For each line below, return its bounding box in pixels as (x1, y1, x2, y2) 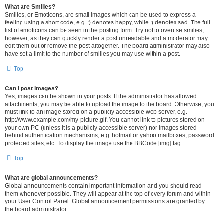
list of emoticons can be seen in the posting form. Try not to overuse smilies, (5, 27, 204, 34)
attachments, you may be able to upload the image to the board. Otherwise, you (5, 101, 214, 108)
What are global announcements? (5, 175, 98, 181)
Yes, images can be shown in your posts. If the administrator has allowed (5, 93, 197, 100)
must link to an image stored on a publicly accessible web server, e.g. (5, 109, 187, 115)
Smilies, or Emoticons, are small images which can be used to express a (5, 11, 196, 18)
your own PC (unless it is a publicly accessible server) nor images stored (5, 124, 197, 131)
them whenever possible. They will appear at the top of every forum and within (5, 190, 211, 197)
